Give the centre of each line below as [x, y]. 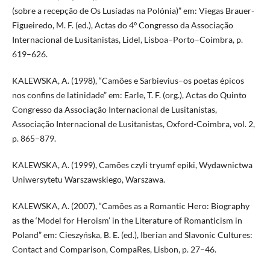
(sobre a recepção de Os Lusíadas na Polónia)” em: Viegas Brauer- [133, 10]
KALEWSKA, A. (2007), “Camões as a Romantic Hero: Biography [130, 206]
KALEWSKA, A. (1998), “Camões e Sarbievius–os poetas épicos [128, 80]
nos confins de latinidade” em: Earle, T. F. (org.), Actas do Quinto [129, 95]
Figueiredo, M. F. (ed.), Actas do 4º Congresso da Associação [122, 25]
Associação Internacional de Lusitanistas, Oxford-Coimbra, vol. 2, [133, 124]
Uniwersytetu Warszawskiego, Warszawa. [88, 179]
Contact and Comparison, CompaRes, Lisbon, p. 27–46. [114, 249]
